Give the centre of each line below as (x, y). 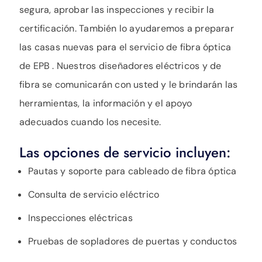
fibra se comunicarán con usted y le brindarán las (129, 84)
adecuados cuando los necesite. (90, 122)
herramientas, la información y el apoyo (106, 103)
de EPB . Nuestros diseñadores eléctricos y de (120, 65)
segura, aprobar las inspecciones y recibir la (117, 9)
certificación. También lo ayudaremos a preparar (127, 28)
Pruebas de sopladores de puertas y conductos (133, 241)
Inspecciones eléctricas (80, 218)
